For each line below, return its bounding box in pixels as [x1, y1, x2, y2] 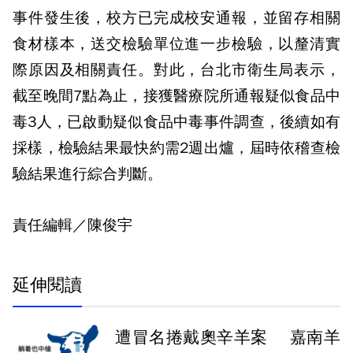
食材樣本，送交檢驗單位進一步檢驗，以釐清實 [13, 34, 340, 54]
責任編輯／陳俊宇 [13, 215, 132, 235]
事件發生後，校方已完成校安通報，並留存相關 [13, 8, 340, 28]
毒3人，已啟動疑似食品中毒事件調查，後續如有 [13, 112, 340, 132]
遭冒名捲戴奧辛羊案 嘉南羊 [115, 326, 340, 347]
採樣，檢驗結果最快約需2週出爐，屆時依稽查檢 [13, 138, 340, 158]
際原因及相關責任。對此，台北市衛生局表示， [13, 60, 340, 80]
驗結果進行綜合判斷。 [13, 164, 162, 184]
